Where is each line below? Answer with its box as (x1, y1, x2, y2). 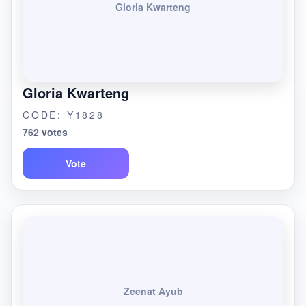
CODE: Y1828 (23, 108, 105, 122)
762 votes (23, 125, 68, 139)
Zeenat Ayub (123, 284, 183, 298)
